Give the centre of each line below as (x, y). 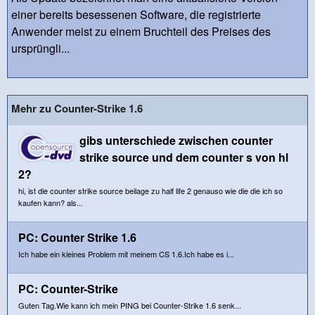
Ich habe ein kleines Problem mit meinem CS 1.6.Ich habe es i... (126, 253)
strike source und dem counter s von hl (184, 157)
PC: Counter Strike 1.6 (77, 237)
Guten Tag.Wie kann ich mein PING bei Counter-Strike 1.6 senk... (130, 305)
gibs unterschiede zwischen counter (176, 140)
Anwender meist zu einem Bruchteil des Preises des (141, 31)
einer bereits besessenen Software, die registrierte (136, 14)
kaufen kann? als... (51, 202)
